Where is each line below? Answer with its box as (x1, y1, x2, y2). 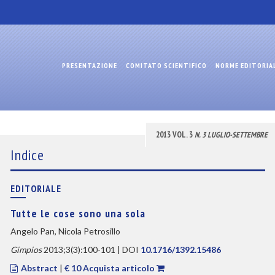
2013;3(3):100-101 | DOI (41, 244, 141, 255)
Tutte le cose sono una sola (10, 206, 145, 220)
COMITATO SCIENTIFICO (126, 61, 207, 70)
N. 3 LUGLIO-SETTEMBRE (194, 130, 268, 140)
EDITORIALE (10, 182, 61, 195)
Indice (10, 145, 44, 165)
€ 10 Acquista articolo (64, 263, 155, 273)
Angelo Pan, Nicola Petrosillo (10, 226, 120, 236)
